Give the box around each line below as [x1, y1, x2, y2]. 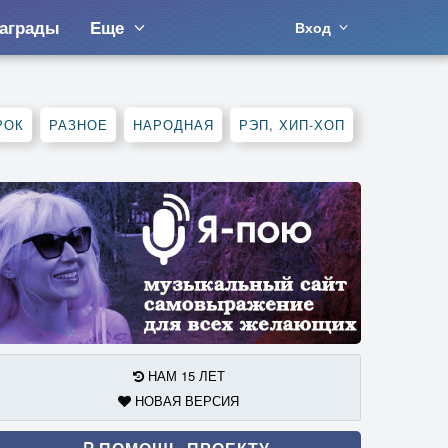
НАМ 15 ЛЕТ [143, 365, 225, 385]
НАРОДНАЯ [133, 115, 214, 134]
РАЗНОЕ [49, 115, 108, 134]
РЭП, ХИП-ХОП [239, 115, 345, 134]
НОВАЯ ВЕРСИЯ [131, 390, 239, 410]
